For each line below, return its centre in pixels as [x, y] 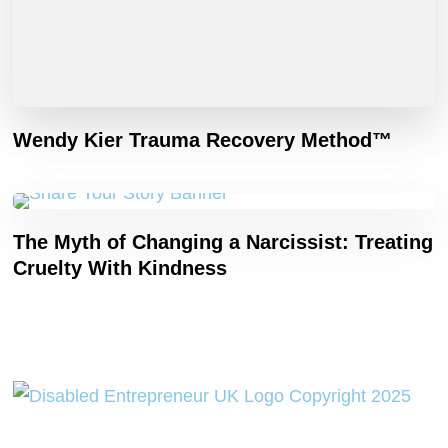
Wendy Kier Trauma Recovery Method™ [203, 139]
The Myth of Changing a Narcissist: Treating [223, 241]
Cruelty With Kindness [120, 267]
